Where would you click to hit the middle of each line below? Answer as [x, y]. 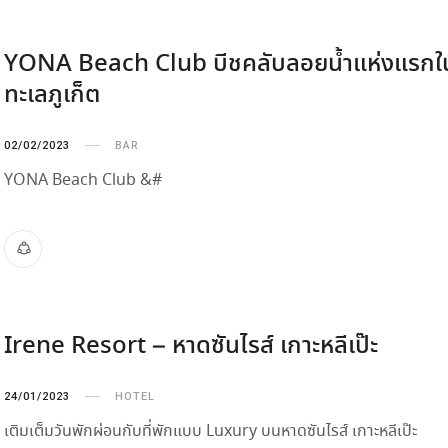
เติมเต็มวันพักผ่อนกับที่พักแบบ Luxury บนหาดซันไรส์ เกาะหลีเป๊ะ [210, 431]
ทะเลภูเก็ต [52, 95]
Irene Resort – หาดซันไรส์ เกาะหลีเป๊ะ [191, 346]
